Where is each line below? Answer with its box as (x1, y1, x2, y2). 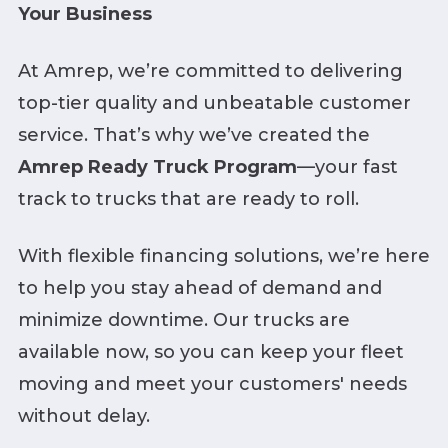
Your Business (17, 2, 152, 25)
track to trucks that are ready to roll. (17, 187, 359, 210)
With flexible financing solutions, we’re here (17, 244, 430, 267)
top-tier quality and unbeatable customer (17, 91, 411, 114)
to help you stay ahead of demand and (17, 276, 382, 299)
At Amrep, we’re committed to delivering (17, 59, 403, 82)
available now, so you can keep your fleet (17, 340, 404, 363)
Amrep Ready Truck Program (17, 155, 297, 178)
